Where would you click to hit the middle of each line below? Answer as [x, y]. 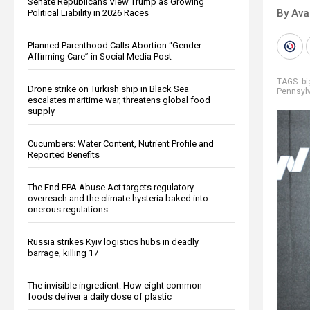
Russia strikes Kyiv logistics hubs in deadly [113, 241]
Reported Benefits [64, 154]
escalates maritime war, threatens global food [119, 100]
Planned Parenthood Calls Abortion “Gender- [116, 45]
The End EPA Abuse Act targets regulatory [111, 187]
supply [41, 111]
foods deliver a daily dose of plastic [100, 296]
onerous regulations [68, 209]
